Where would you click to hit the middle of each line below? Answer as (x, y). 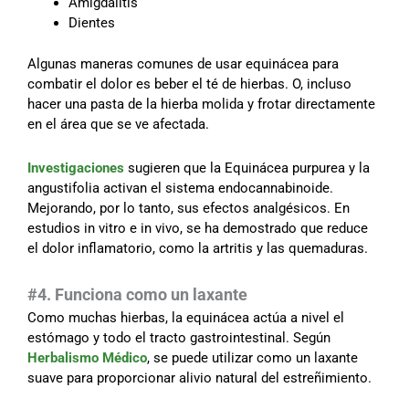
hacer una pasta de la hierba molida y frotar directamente (201, 104)
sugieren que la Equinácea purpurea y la (247, 168)
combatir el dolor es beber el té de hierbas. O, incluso (189, 84)
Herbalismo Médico (87, 358)
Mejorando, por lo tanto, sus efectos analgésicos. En (189, 209)
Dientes (92, 23)
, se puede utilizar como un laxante (252, 358)
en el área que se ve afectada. (118, 124)
